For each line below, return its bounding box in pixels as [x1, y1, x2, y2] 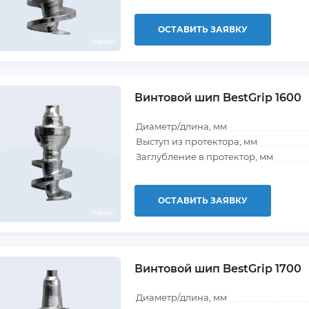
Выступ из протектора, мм [136, 136, 257, 147]
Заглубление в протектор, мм [136, 151, 273, 162]
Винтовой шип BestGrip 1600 [134, 91, 301, 104]
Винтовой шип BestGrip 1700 [134, 262, 301, 275]
